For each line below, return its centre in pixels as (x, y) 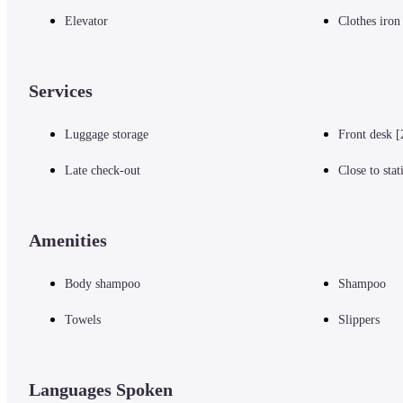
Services (61, 90)
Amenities (68, 240)
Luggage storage (107, 134)
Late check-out (103, 170)
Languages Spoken (101, 389)
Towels (83, 319)
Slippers (358, 319)
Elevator (86, 21)
